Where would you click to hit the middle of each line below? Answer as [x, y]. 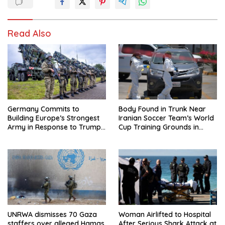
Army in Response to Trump [54, 127]
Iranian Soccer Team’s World [166, 118]
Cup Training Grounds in [159, 127]
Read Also [29, 33]
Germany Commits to [43, 109]
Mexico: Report [143, 136]
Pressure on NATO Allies [47, 136]
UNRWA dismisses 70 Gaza [52, 214]
